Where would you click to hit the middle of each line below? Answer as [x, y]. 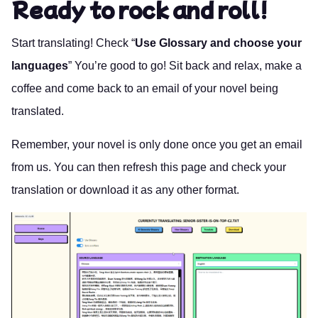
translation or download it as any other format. [125, 190]
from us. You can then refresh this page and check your [149, 168]
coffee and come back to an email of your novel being [145, 89]
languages [40, 66]
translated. [38, 111]
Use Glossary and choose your [218, 43]
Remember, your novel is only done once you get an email [157, 145]
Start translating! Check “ [73, 43]
